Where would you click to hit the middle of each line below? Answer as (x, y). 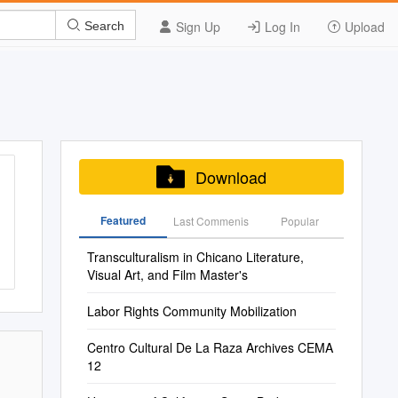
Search (103, 25)
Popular (299, 221)
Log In (281, 27)
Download (231, 177)
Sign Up (196, 27)
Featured (123, 220)
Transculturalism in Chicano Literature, (195, 257)
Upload (363, 27)
